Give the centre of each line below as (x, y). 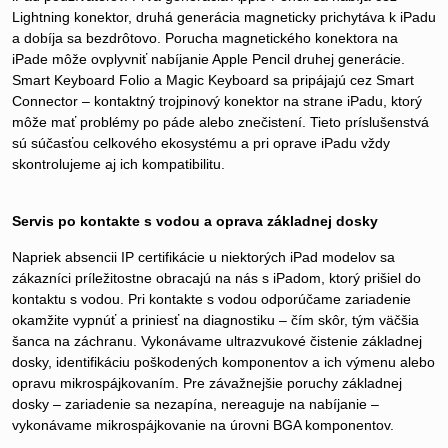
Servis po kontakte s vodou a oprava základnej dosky (195, 221)
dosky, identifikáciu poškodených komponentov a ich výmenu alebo (223, 362)
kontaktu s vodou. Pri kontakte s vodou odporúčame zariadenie (211, 299)
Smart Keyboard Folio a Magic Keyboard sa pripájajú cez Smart (213, 80)
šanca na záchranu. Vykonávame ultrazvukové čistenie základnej (217, 341)
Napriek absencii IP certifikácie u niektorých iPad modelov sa (203, 257)
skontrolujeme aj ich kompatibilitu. (118, 164)
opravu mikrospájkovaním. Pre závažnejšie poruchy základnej (207, 383)
